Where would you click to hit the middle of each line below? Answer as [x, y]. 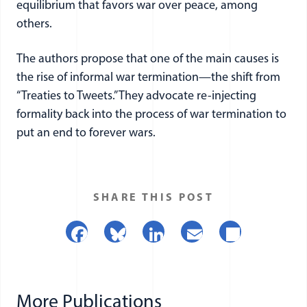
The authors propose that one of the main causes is [148, 59]
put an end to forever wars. [86, 133]
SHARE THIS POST [153, 198]
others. [34, 24]
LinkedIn [204, 237]
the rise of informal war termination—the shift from [148, 78]
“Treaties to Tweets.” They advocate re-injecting [136, 96]
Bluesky [161, 237]
